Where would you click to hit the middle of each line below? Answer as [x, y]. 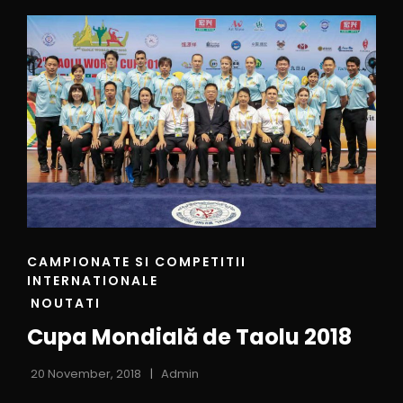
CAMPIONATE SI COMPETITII [137, 261]
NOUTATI [66, 303]
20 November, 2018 [86, 373]
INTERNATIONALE [93, 280]
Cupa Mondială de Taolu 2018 [189, 336]
